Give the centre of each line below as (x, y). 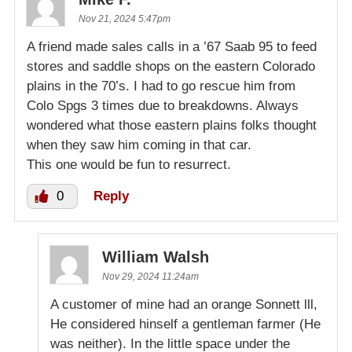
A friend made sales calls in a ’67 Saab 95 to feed (172, 47)
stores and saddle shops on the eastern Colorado (171, 67)
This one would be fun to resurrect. (129, 165)
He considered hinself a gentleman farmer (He (185, 324)
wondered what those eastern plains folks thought (172, 126)
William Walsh (156, 257)
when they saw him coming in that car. (139, 145)
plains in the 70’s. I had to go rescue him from (161, 86)
